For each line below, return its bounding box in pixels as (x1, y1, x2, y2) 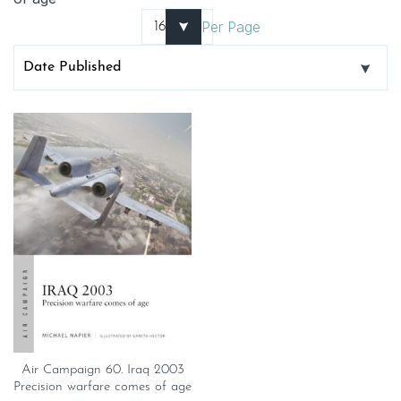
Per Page (200, 18, 260, 36)
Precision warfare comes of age (13, 380, 192, 394)
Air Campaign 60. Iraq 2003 (21, 363, 184, 377)
